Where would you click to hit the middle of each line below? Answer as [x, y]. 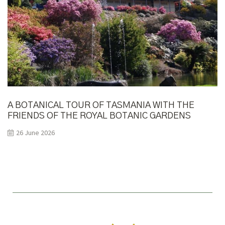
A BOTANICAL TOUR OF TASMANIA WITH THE [101, 106]
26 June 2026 [35, 133]
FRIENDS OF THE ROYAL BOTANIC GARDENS [99, 116]
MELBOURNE [35, 127]
